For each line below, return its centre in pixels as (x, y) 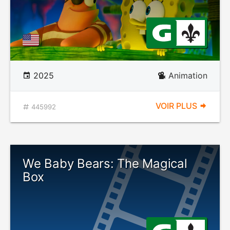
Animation (188, 75)
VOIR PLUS (177, 106)
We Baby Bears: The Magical (105, 164)
